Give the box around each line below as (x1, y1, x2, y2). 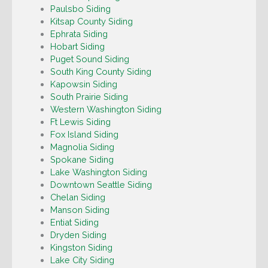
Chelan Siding (50, 192, 105, 203)
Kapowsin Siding (50, 79, 117, 90)
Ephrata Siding (50, 29, 108, 39)
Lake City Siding (50, 255, 114, 266)
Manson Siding (50, 205, 109, 215)
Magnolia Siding (50, 142, 114, 153)
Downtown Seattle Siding (50, 179, 152, 190)
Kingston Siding (50, 242, 112, 253)
